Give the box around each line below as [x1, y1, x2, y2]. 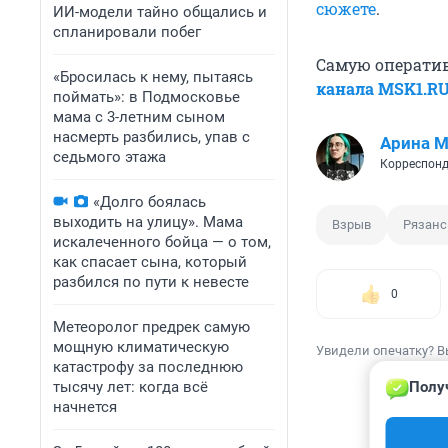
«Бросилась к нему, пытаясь [53, 68, 253, 86]
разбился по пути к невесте [53, 273, 249, 291]
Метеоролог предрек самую [53, 318, 250, 336]
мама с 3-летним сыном [53, 108, 225, 126]
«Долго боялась [93, 193, 206, 211]
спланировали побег [53, 23, 201, 41]
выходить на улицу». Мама [53, 213, 243, 231]
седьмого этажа [53, 148, 166, 166]
